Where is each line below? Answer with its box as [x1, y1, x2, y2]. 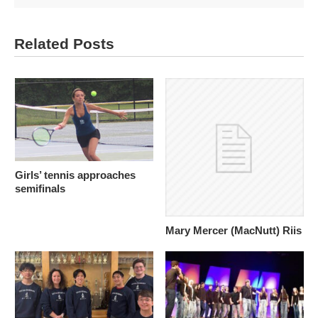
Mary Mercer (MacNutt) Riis [165, 224, 302, 236]
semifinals [14, 182, 65, 194]
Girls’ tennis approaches [14, 168, 136, 181]
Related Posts [14, 35, 114, 52]
